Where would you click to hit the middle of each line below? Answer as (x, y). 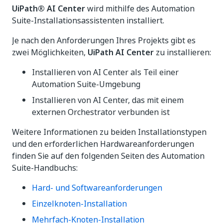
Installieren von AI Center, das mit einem (108, 100)
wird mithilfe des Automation (140, 8)
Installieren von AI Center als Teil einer (105, 72)
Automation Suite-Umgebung (86, 84)
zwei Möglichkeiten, (50, 52)
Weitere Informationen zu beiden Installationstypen (109, 132)
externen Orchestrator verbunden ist (101, 112)
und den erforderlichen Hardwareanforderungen (103, 144)
